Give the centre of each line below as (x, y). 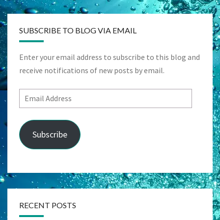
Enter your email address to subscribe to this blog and (110, 57)
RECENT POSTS (48, 205)
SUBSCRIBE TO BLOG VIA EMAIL (78, 30)
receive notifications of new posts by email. (92, 70)
